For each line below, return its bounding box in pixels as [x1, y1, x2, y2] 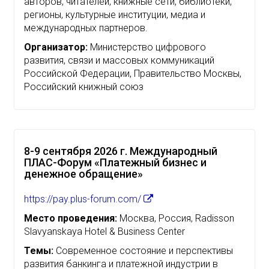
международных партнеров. [24, 22, 148, 34]
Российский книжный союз [24, 80, 144, 92]
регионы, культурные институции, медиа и [24, 8, 205, 20]
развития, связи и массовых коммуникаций [24, 54, 214, 66]
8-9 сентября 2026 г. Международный [24, 144, 217, 157]
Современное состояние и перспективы [53, 244, 233, 256]
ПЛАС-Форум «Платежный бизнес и [24, 156, 207, 169]
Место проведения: [24, 212, 117, 224]
